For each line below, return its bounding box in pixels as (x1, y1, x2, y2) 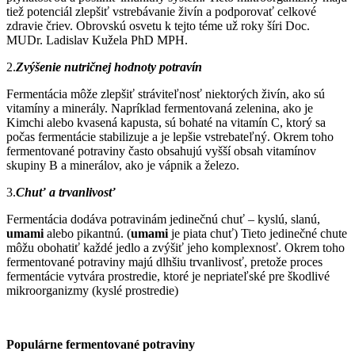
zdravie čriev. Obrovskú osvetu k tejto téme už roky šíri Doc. (6, 18, 310, 32)
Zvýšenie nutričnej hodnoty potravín (16, 59, 202, 74)
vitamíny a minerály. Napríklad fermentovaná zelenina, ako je (6, 101, 313, 115)
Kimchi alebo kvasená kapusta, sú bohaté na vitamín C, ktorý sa (6, 115, 326, 129)
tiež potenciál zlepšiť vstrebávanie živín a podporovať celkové (6, 4, 316, 18)
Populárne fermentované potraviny (6, 337, 195, 351)
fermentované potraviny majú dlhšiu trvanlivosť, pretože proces (6, 254, 323, 269)
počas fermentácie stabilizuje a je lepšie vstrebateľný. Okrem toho (6, 129, 334, 143)
